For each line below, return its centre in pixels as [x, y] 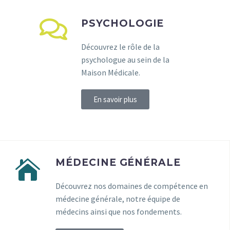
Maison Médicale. [111, 72]
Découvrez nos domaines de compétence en [132, 186]
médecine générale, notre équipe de [118, 198]
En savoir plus [115, 99]
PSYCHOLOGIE [123, 23]
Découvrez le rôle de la [120, 46]
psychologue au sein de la [125, 59]
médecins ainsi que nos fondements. [119, 211]
